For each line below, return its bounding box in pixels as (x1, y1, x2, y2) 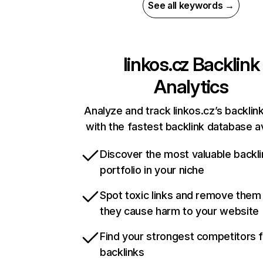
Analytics (154, 75, 228, 99)
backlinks (100, 246, 144, 259)
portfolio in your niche (100, 164, 204, 177)
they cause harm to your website (100, 205, 259, 218)
